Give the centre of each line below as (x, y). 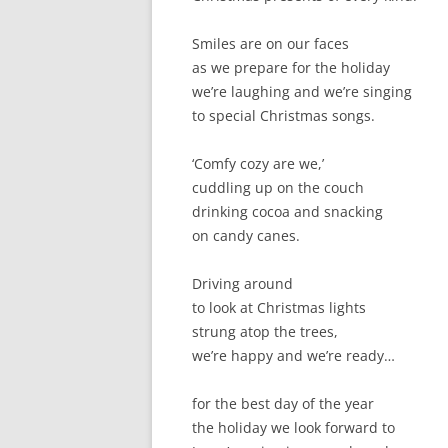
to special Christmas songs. (283, 115)
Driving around (242, 283)
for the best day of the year (283, 403)
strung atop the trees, (265, 331)
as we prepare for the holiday (291, 67)
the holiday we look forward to (293, 427)
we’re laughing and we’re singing (302, 91)
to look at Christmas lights (279, 307)
